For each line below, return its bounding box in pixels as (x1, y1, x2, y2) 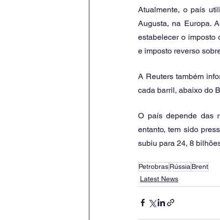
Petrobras (138, 162, 168, 170)
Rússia (169, 162, 191, 170)
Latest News (140, 174, 178, 183)
